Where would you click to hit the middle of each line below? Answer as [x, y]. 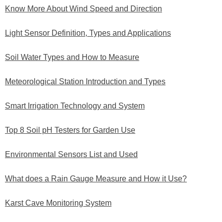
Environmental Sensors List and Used [71, 155]
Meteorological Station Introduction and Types [85, 82]
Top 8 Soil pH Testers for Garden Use [70, 130]
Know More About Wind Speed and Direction [83, 9]
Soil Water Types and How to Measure [72, 57]
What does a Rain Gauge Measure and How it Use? [96, 179]
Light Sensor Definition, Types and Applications [88, 33]
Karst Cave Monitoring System [58, 203]
